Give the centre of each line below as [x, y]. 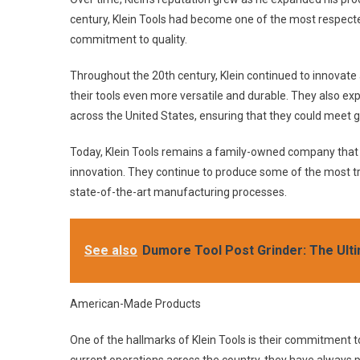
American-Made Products [135, 304]
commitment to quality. [129, 39]
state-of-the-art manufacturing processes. [178, 192]
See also [111, 250]
